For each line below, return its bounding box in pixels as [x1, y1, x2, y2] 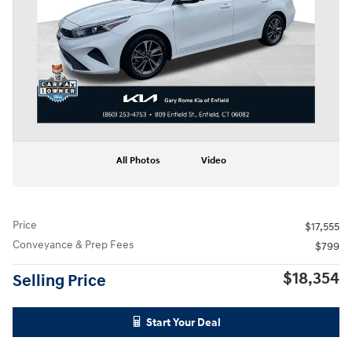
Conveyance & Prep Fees [13, 238, 134, 251]
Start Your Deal [144, 315, 221, 329]
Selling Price [13, 271, 106, 291]
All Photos [116, 155, 160, 167]
